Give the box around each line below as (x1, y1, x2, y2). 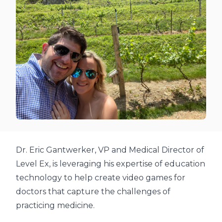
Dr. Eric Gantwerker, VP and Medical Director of (16, 145, 204, 155)
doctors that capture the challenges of (16, 187, 170, 196)
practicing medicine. (16, 201, 95, 210)
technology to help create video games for (16, 173, 185, 182)
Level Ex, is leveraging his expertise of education (16, 159, 205, 168)
